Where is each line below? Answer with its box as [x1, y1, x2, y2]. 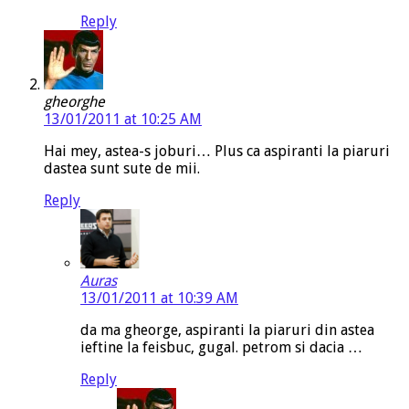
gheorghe [44, 93, 105, 111]
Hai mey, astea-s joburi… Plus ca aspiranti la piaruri [44, 142, 390, 161]
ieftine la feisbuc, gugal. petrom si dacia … [80, 339, 362, 357]
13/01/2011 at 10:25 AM [44, 110, 202, 129]
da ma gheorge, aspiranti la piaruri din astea [80, 321, 374, 340]
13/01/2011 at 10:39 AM [80, 289, 238, 308]
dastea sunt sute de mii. [44, 160, 200, 178]
